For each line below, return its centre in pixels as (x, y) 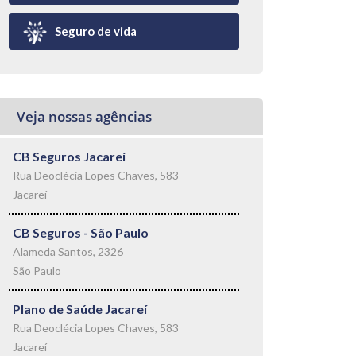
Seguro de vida (96, 31)
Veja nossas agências (84, 116)
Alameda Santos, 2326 (68, 252)
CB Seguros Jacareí (69, 156)
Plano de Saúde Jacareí (80, 309)
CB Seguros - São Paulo (81, 232)
